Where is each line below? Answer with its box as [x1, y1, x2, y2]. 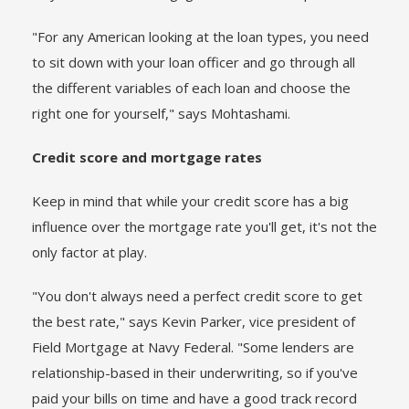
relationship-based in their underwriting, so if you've [32, 363, 358, 382]
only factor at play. [32, 243, 147, 261]
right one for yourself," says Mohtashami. [32, 104, 290, 122]
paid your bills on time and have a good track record [32, 389, 357, 407]
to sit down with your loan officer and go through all [32, 53, 355, 71]
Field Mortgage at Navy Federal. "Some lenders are [32, 338, 354, 356]
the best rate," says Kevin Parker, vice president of [32, 312, 355, 330]
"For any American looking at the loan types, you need [32, 27, 369, 46]
